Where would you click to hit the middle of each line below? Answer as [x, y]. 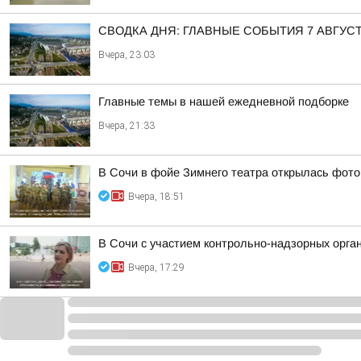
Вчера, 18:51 [156, 197]
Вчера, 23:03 [127, 55]
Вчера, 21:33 [127, 126]
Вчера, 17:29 [156, 268]
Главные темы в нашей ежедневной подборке [224, 102]
